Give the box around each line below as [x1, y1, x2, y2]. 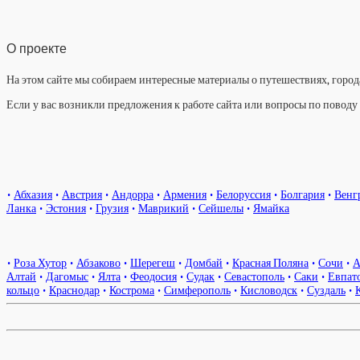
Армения [163, 187, 207, 202]
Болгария [280, 187, 325, 202]
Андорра [112, 187, 153, 202]
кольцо [6, 284, 39, 298]
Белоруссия [216, 187, 271, 202]
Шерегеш [130, 256, 175, 271]
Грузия [96, 201, 129, 215]
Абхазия [14, 187, 52, 202]
